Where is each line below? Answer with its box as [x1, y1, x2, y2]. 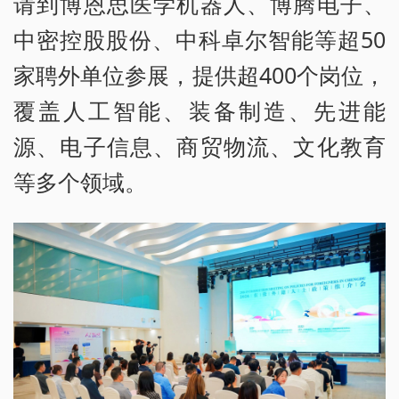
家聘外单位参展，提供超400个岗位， [13, 59, 386, 90]
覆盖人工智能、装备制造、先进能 [13, 94, 386, 126]
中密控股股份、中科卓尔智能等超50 [13, 23, 386, 54]
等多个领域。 [13, 166, 147, 197]
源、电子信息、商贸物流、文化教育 [13, 130, 386, 161]
